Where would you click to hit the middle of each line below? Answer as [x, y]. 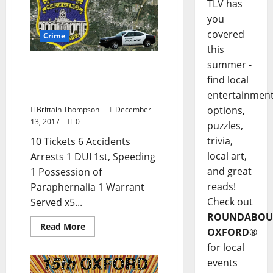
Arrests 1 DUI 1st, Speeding [93, 156]
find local [228, 80]
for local [225, 248]
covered [225, 34]
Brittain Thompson [68, 109]
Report [47, 94]
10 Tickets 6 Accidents [80, 141]
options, [226, 111]
